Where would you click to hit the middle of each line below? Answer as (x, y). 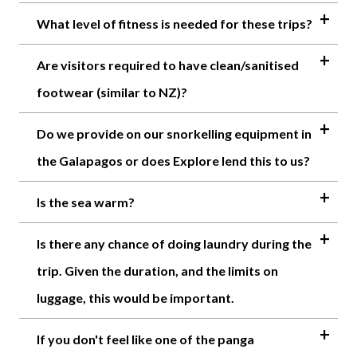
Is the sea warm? (86, 202)
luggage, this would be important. (135, 297)
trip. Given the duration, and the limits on (157, 270)
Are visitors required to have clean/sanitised (168, 65)
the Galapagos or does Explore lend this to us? (173, 160)
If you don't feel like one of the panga (145, 339)
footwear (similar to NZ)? (112, 92)
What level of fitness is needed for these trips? (175, 23)
